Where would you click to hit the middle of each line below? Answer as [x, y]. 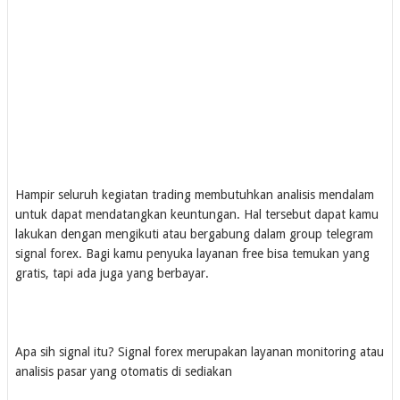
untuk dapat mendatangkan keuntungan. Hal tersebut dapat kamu [197, 214]
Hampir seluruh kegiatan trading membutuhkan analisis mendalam [195, 194]
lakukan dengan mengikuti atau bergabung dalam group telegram [194, 233]
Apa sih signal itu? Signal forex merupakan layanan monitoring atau [200, 351]
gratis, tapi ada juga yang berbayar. [112, 273]
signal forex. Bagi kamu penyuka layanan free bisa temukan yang [192, 253]
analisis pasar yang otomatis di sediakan [124, 371]
